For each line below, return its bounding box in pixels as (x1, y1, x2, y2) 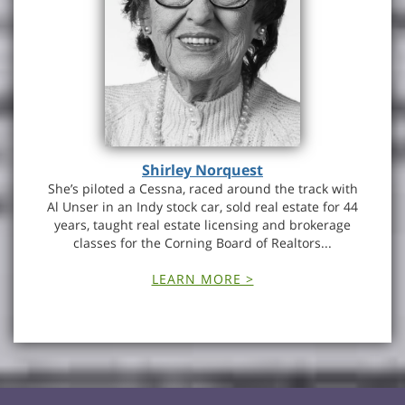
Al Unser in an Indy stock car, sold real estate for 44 (47, 198, 358, 215)
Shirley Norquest (142, 160, 263, 180)
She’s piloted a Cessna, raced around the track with (47, 180, 358, 197)
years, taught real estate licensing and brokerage (54, 216, 351, 233)
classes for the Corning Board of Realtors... (73, 234, 332, 251)
